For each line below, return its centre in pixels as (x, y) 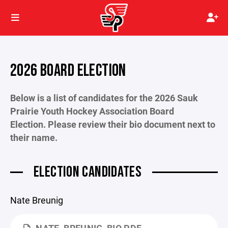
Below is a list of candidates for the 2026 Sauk (104, 98)
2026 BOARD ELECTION (68, 71)
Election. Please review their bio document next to (113, 124)
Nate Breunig (37, 200)
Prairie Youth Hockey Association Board (92, 111)
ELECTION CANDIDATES (88, 172)
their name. (35, 137)
